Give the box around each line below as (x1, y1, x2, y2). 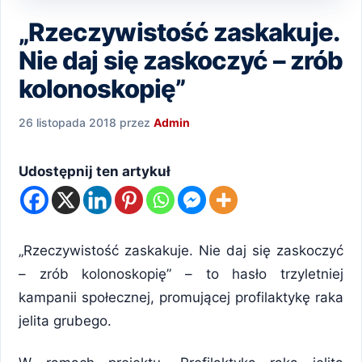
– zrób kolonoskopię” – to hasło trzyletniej (19, 266, 343, 283)
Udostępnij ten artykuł (19, 163, 170, 180)
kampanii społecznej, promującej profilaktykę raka (19, 289, 343, 306)
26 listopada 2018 (19, 116, 116, 130)
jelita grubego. (19, 313, 112, 330)
